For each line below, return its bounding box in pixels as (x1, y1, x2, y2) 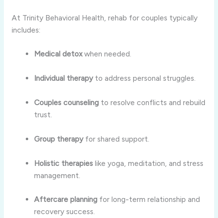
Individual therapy (34, 73, 93, 83)
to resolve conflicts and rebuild (99, 97, 206, 107)
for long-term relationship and (97, 195, 200, 204)
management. (34, 170, 81, 180)
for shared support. (83, 134, 150, 144)
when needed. (82, 49, 132, 59)
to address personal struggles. (93, 73, 196, 83)
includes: (11, 25, 40, 35)
